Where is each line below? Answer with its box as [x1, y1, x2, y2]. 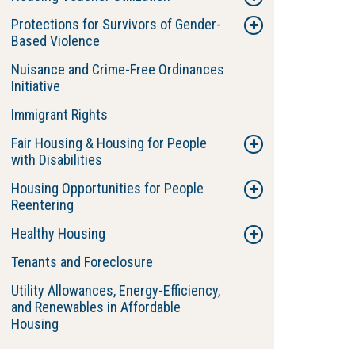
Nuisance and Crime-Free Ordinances [11, 61, 224, 78]
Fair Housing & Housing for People [11, 135, 207, 151]
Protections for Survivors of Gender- [11, 16, 221, 32]
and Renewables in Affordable [11, 299, 181, 315]
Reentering [11, 197, 74, 213]
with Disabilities [11, 151, 102, 168]
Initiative [11, 78, 60, 94]
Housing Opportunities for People [11, 180, 204, 197]
